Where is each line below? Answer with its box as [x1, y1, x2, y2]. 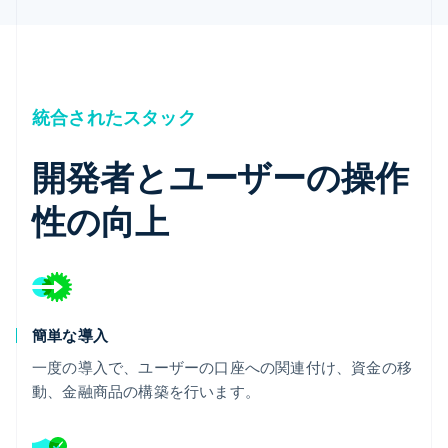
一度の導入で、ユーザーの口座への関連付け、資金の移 [32, 356, 412, 377]
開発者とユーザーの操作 [32, 154, 409, 198]
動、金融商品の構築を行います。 [32, 380, 260, 401]
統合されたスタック [32, 104, 196, 128]
